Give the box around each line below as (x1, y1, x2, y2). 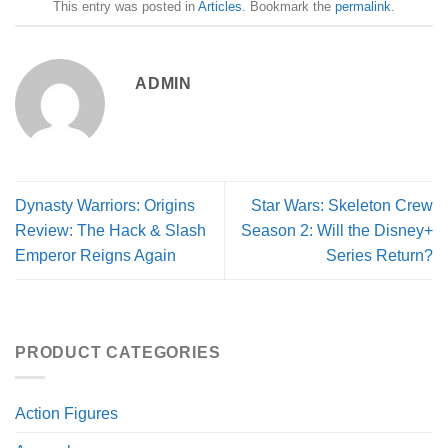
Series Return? (326, 247, 433, 265)
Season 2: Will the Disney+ (241, 222, 433, 240)
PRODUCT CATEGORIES (15, 344, 221, 362)
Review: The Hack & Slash (15, 222, 206, 240)
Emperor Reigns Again (15, 247, 176, 265)
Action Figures (15, 404, 118, 422)
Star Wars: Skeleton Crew (251, 197, 433, 215)
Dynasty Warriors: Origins (15, 197, 195, 215)
